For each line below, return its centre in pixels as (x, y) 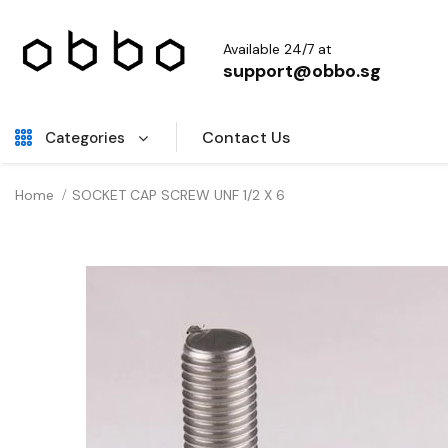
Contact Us (246, 137)
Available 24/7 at (277, 48)
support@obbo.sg (301, 70)
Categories (85, 137)
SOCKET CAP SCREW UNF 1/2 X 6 (178, 194)
